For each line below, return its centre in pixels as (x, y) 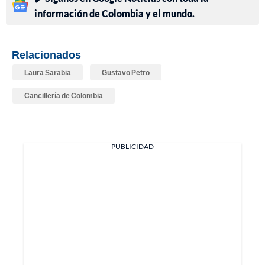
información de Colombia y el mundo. (114, 14)
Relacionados (46, 55)
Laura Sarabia (48, 73)
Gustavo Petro (126, 73)
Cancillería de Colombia (64, 96)
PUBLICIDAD (132, 147)
